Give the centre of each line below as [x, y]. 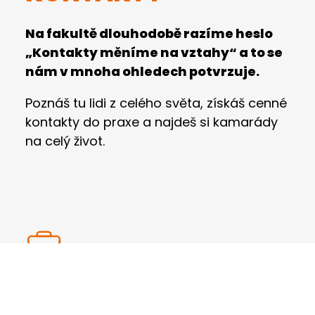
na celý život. [65, 141]
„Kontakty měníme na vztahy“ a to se [154, 53]
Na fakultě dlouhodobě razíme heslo [149, 34]
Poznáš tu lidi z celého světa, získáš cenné [156, 103]
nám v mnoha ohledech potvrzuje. [142, 72]
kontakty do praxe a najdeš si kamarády [152, 122]
